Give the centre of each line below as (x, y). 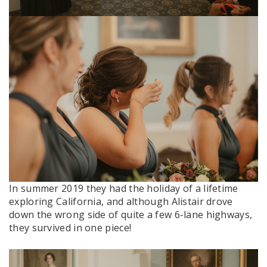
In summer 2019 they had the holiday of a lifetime (124, 189)
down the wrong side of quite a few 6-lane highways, (131, 215)
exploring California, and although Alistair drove (121, 202)
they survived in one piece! (70, 228)
